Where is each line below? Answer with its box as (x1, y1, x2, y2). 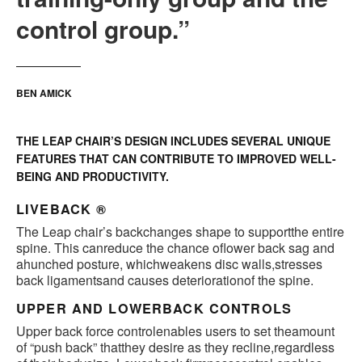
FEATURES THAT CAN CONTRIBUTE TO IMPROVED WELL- (16, 150, 336, 167)
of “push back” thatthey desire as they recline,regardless (16, 338, 335, 357)
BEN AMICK (16, 86, 72, 101)
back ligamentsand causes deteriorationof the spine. (16, 271, 314, 290)
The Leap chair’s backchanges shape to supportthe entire (16, 222, 344, 242)
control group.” (16, 11, 190, 47)
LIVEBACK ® (16, 200, 107, 219)
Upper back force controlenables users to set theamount (16, 322, 335, 341)
